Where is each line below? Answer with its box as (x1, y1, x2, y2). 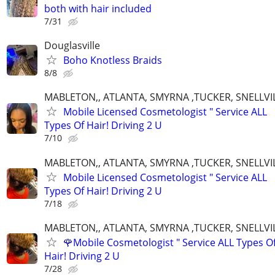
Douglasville (44, 39, 100, 53)
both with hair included (44, 2, 152, 16)
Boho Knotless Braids (63, 53, 162, 68)
